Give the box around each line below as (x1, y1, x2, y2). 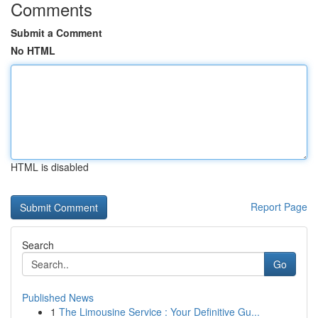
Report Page (251, 199, 307, 214)
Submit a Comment (11, 26, 102, 40)
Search (22, 238, 54, 252)
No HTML (11, 43, 55, 57)
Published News (22, 290, 94, 305)
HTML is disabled (11, 160, 89, 174)
